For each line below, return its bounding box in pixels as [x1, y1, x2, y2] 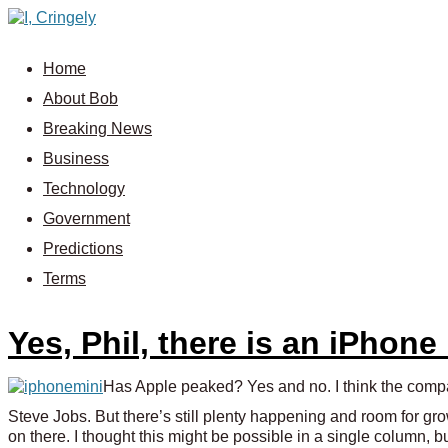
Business [43, 150, 109, 167]
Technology [43, 180, 125, 197]
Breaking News [43, 120, 152, 137]
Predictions [43, 240, 123, 257]
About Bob [43, 90, 118, 107]
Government [43, 210, 130, 227]
